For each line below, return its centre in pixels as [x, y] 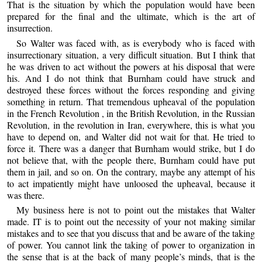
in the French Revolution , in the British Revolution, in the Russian [131, 113]
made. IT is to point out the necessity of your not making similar [131, 221]
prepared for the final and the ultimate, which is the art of [131, 16]
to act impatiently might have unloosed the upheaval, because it [131, 183]
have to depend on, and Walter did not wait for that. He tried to [131, 136]
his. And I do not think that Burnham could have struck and [131, 78]
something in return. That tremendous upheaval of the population [131, 101]
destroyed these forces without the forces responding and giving [131, 89]
